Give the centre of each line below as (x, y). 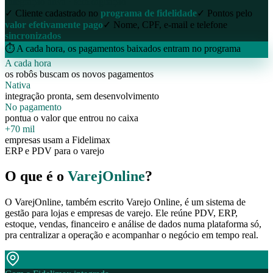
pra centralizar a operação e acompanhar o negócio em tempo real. (132, 235)
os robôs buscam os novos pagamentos (79, 74)
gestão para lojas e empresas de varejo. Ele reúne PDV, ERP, (121, 213)
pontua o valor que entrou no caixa (72, 118)
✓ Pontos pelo (225, 13)
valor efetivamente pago (54, 24)
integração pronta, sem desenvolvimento (82, 96)
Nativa (18, 85)
